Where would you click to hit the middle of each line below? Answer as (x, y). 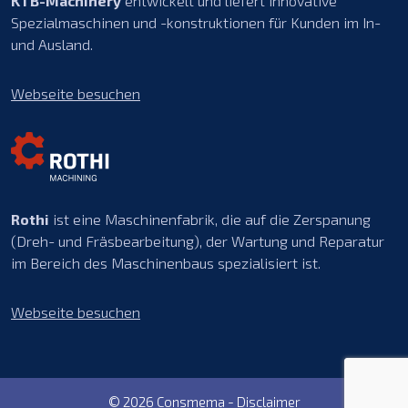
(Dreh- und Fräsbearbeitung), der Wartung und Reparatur (198, 240)
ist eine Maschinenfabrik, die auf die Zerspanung (210, 219)
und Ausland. (52, 44)
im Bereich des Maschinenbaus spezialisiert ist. (166, 262)
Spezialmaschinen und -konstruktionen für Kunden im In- (196, 22)
